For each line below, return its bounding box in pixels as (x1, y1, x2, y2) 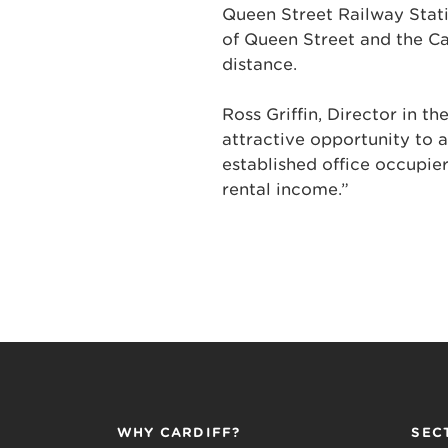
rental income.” (222, 180, 349, 200)
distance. (222, 54, 297, 74)
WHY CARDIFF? (117, 425, 241, 441)
